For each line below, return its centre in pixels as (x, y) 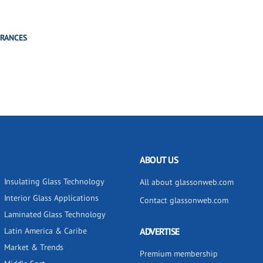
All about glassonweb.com (187, 182)
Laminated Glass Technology (55, 214)
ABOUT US (159, 160)
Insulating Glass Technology (54, 181)
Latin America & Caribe (45, 231)
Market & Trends (34, 247)
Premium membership (179, 254)
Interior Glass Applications (51, 198)
